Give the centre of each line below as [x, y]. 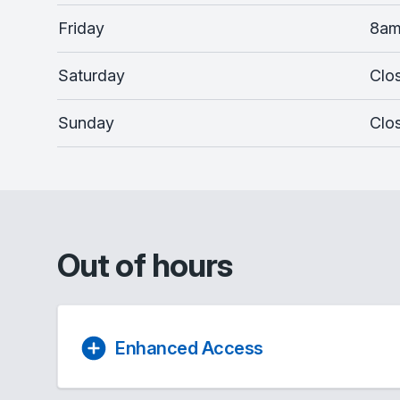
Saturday [92, 75]
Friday [81, 28]
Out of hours [145, 265]
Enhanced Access [189, 348]
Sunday [86, 123]
